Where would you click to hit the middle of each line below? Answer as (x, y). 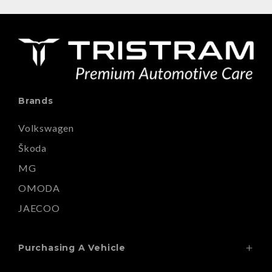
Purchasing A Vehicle (72, 247)
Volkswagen (46, 127)
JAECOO (39, 208)
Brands (36, 100)
